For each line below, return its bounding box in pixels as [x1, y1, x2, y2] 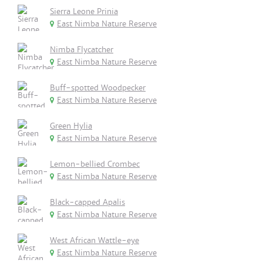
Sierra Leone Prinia [50, 6, 118, 16]
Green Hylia [50, 121, 92, 131]
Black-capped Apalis [50, 197, 125, 207]
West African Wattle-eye [50, 235, 139, 245]
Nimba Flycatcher [50, 45, 113, 55]
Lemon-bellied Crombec [50, 159, 140, 169]
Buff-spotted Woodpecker [50, 83, 146, 93]
